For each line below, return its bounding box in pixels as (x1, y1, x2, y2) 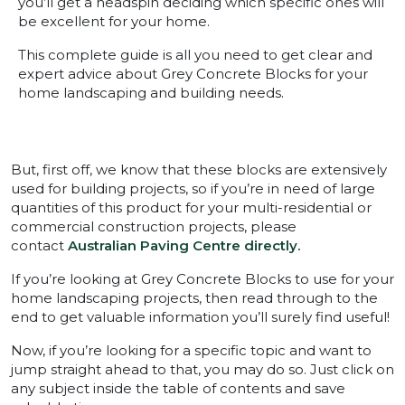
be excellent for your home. (18, 13, 210, 31)
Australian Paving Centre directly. (68, 237, 300, 255)
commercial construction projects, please (11, 218, 297, 236)
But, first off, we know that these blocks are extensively (11, 161, 387, 179)
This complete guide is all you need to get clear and (18, 46, 372, 64)
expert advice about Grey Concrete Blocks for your (18, 65, 368, 83)
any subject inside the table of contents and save (11, 380, 345, 398)
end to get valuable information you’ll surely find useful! (11, 308, 390, 326)
